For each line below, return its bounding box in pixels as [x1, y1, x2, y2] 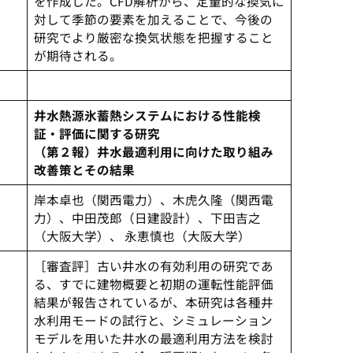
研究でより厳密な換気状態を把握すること [33, 28, 273, 46]
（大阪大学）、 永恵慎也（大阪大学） [33, 227, 251, 245]
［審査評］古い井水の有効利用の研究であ [33, 257, 273, 275]
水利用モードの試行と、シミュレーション [33, 311, 273, 329]
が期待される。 [33, 46, 122, 65]
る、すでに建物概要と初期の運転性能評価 [33, 275, 273, 293]
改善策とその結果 [33, 161, 135, 179]
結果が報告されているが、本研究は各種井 [33, 293, 273, 311]
